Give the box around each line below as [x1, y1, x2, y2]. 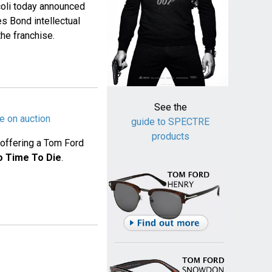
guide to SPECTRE [131, 116, 210, 128]
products [151, 131, 189, 143]
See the [154, 101, 187, 114]
